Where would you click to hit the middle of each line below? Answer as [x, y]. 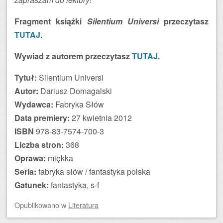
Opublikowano [38, 205]
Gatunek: [32, 185]
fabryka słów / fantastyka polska [93, 171]
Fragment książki [51, 21]
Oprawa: [30, 158]
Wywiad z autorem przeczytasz [73, 56]
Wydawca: [34, 104]
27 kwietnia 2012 [101, 118]
